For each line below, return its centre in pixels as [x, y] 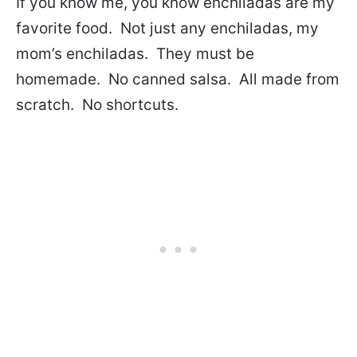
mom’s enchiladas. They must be [135, 53]
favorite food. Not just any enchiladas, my [167, 28]
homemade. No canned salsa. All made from [178, 79]
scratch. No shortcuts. [97, 104]
